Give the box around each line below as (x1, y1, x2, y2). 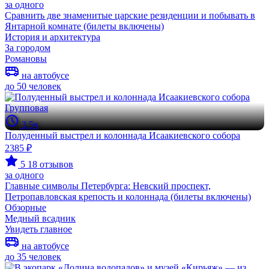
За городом (5, 42, 50, 53)
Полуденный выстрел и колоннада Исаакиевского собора (5, 130, 240, 141)
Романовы (5, 53, 47, 64)
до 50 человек (5, 80, 61, 91)
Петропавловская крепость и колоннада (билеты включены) (5, 191, 251, 202)
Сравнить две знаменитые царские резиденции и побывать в (5, 10, 255, 20)
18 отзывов (28, 159, 73, 169)
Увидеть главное (5, 223, 72, 234)
